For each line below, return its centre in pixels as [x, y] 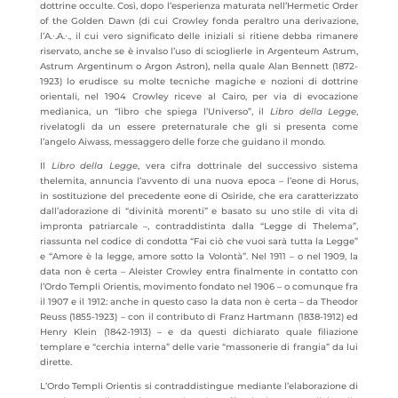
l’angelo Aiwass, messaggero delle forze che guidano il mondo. [182, 142]
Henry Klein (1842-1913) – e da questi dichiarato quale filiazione [199, 332]
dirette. [56, 362]
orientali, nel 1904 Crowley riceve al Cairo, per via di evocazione [199, 96]
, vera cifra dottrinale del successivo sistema [248, 166]
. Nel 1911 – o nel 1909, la [302, 256]
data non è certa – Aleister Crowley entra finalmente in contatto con [199, 271]
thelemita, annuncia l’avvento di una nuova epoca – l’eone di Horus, [199, 181]
